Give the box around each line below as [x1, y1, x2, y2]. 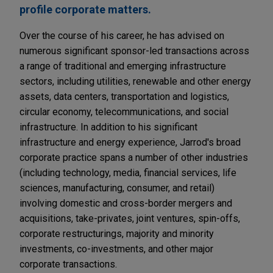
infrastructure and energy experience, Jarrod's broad [19, 136, 241, 149]
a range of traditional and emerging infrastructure [19, 60, 226, 73]
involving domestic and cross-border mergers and [19, 197, 232, 210]
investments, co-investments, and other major [19, 243, 213, 255]
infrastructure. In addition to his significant [19, 121, 197, 133]
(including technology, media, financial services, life [19, 167, 236, 179]
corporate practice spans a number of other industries [19, 152, 248, 164]
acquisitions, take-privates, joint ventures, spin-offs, [19, 213, 240, 225]
